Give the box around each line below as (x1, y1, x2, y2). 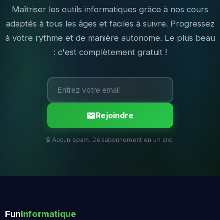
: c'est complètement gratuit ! (53, 47, 167, 57)
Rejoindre (96, 110, 134, 120)
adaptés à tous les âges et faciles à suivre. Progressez (5, 19, 215, 29)
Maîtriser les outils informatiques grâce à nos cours (12, 4, 208, 15)
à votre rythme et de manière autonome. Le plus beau (5, 33, 215, 43)
